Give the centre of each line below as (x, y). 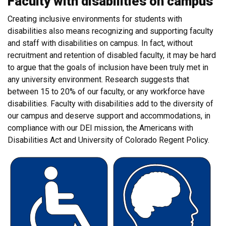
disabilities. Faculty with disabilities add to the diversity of (110, 104)
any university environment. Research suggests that (98, 79)
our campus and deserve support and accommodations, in (109, 116)
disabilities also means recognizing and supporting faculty (110, 31)
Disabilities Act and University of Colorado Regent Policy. (108, 140)
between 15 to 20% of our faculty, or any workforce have (106, 92)
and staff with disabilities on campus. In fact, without (100, 43)
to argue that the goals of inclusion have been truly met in (108, 67)
